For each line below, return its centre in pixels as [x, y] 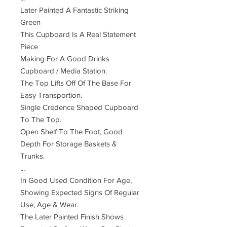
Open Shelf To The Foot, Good [71, 131]
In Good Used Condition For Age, [76, 180]
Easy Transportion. [51, 95]
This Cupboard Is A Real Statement [78, 34]
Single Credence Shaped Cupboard [79, 107]
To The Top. [41, 119]
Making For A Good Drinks [65, 59]
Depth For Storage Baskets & [69, 144]
